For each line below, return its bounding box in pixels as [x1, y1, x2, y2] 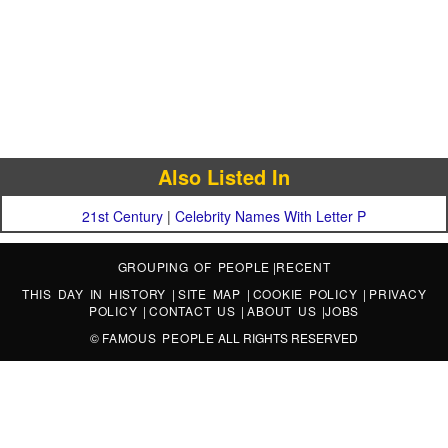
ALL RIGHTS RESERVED [214, 329, 358, 346]
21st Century [82, 206, 163, 226]
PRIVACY [369, 285, 427, 302]
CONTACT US [149, 302, 242, 319]
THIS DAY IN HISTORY [21, 285, 172, 302]
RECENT [276, 258, 331, 275]
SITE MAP [177, 285, 247, 302]
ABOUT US [247, 302, 323, 319]
